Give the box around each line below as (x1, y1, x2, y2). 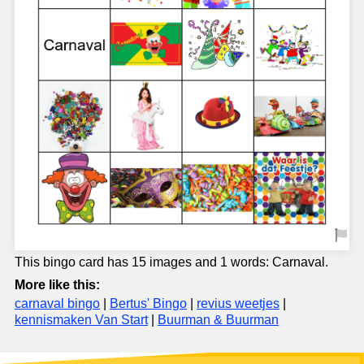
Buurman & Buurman (158, 312, 279, 327)
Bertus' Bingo (110, 296, 187, 310)
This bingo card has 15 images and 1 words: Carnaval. (15, 254, 328, 269)
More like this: (15, 277, 100, 292)
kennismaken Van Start (15, 312, 148, 327)
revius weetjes (197, 296, 279, 310)
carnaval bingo (15, 296, 100, 310)
